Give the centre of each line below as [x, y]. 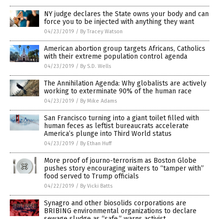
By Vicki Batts [96, 186]
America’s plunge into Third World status [108, 134]
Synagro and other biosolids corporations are [115, 203]
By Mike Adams [99, 101]
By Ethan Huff [96, 144]
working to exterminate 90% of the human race [118, 91]
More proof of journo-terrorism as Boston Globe [120, 161]
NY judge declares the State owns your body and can [126, 14]
